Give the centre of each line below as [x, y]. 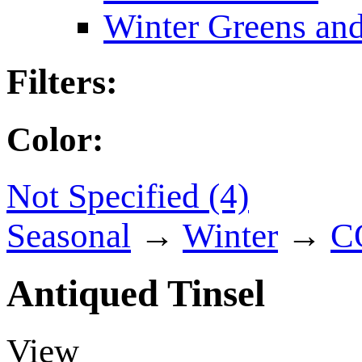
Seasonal [69, 236]
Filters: [62, 82]
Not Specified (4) [128, 196]
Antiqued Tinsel [136, 294]
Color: [55, 139]
